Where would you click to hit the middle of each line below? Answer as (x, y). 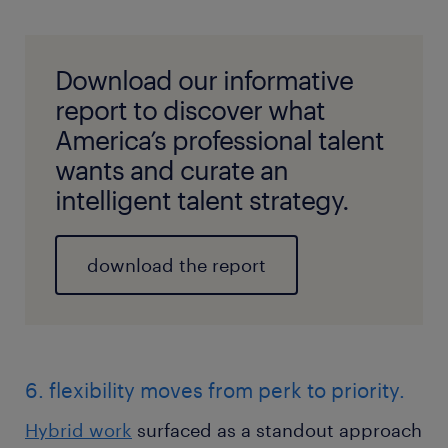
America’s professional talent (219, 140)
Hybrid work (78, 430)
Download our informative (204, 80)
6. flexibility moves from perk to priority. (215, 390)
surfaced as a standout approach (277, 430)
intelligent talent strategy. (202, 200)
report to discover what (190, 110)
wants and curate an (171, 170)
